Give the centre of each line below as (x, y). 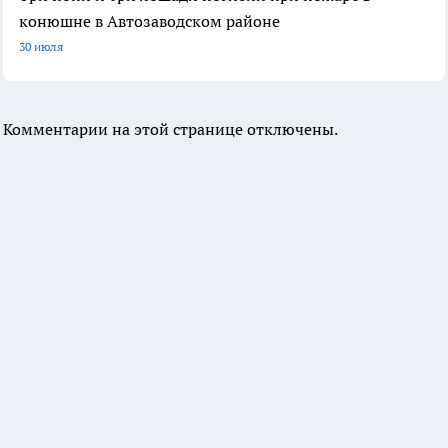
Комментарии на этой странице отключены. (170, 129)
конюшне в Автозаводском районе (149, 21)
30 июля (41, 47)
